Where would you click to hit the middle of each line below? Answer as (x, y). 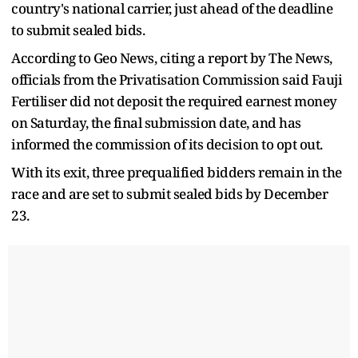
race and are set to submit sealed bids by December (169, 193)
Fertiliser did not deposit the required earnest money (174, 101)
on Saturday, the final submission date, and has (156, 122)
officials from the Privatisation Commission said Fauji (177, 79)
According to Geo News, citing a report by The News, (172, 58)
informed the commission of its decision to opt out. (167, 144)
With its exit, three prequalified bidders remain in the (177, 172)
